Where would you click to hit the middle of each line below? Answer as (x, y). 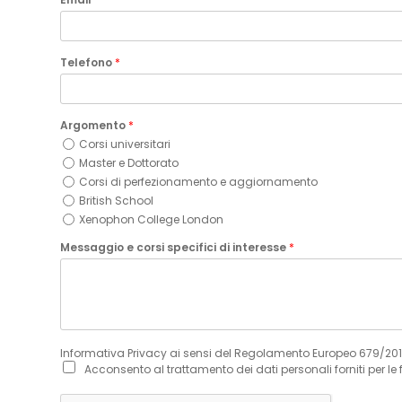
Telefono (87, 62)
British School (116, 200)
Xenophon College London (151, 219)
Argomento (94, 125)
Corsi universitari (125, 144)
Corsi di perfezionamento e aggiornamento (198, 181)
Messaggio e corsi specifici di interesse (175, 247)
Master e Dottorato (129, 162)
